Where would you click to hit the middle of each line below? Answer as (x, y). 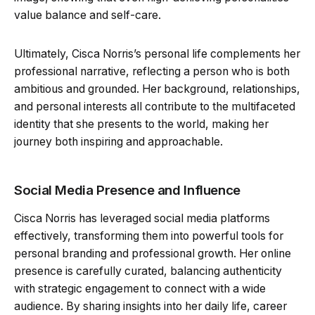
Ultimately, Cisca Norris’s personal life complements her (157, 53)
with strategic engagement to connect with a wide (140, 288)
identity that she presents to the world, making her (141, 124)
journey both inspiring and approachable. (118, 141)
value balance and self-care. (88, 15)
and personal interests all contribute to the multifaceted (155, 106)
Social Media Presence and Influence (127, 190)
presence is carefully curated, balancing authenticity (148, 271)
